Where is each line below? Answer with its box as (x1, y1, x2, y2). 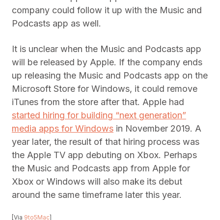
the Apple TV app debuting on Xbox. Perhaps (12, 150, 197, 161)
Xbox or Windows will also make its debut (12, 176, 182, 187)
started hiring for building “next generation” (12, 110, 186, 121)
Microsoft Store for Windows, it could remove (12, 83, 197, 94)
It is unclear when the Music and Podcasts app (12, 44, 201, 55)
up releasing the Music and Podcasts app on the (12, 70, 208, 81)
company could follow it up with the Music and (12, 5, 202, 16)
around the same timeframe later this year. (12, 190, 182, 200)
